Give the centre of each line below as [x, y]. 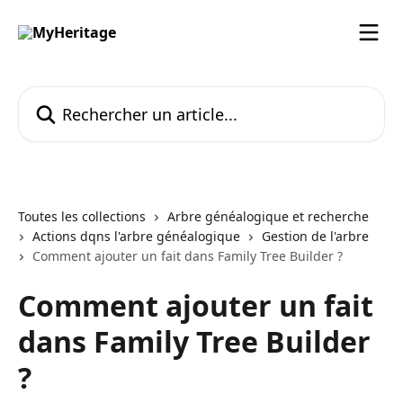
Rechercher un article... [95, 96]
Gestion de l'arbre [315, 236]
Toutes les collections [82, 216]
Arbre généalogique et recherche [268, 216]
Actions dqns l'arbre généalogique [136, 236]
